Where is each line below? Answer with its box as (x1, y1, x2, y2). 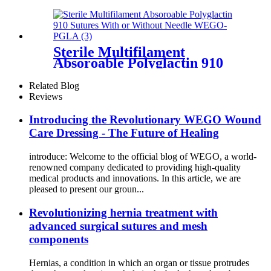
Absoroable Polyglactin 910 (53, 54, 223, 71)
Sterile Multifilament (53, 44, 185, 60)
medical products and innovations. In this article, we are (29, 173, 241, 184)
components (29, 232, 88, 246)
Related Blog (29, 80, 79, 91)
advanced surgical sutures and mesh (29, 219, 207, 232)
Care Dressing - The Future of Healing (29, 126, 219, 140)
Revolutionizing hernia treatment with (29, 206, 218, 219)
